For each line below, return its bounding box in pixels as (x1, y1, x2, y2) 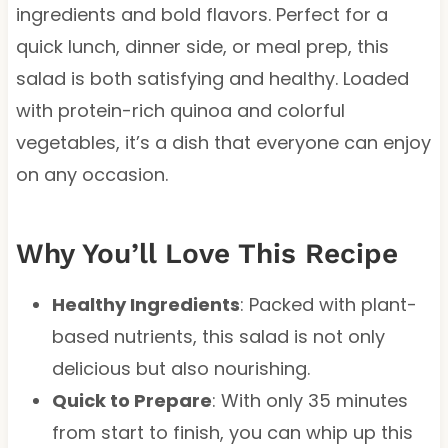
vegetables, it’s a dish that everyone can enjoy (15, 129, 431, 155)
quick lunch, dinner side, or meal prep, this (15, 33, 389, 59)
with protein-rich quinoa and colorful (15, 97, 345, 123)
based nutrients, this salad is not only (51, 323, 385, 349)
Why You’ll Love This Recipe (15, 236, 398, 270)
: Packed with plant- (239, 291, 417, 317)
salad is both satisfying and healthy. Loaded (15, 65, 409, 91)
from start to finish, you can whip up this (51, 419, 413, 445)
